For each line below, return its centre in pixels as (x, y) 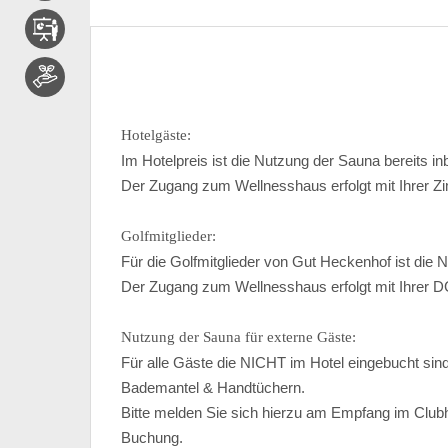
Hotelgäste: (156, 134)
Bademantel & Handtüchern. (213, 387)
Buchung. (152, 437)
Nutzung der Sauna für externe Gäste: (239, 336)
